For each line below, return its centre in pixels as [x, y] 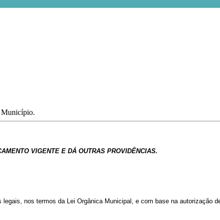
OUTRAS [92, 151]
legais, [13, 201]
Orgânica [90, 201]
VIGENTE [45, 151]
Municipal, [119, 201]
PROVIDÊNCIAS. [132, 151]
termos [46, 201]
